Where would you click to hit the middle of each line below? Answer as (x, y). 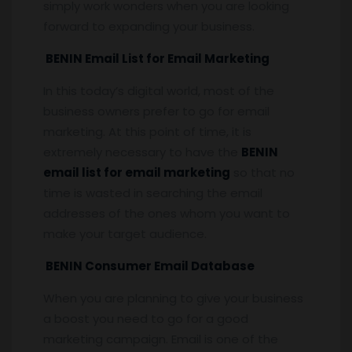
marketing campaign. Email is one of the (161, 339)
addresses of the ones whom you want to (167, 213)
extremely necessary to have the (142, 152)
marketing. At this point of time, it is (147, 131)
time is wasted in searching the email (153, 192)
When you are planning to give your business (173, 298)
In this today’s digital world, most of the (159, 90)
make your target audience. (125, 233)
